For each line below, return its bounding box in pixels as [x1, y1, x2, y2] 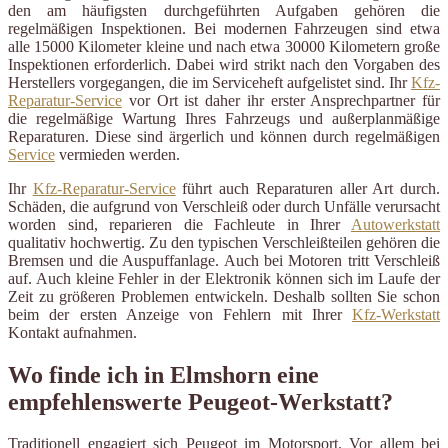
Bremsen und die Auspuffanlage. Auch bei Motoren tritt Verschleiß [8, 251, 440, 269]
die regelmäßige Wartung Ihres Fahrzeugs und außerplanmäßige [8, 109, 440, 127]
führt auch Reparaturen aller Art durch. [175, 179, 441, 197]
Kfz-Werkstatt [352, 305, 440, 323]
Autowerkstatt [351, 215, 440, 233]
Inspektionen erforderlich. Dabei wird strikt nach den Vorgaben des [8, 55, 440, 73]
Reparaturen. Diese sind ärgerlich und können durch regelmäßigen [8, 127, 440, 145]
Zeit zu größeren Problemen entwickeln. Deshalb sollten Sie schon [8, 287, 440, 305]
